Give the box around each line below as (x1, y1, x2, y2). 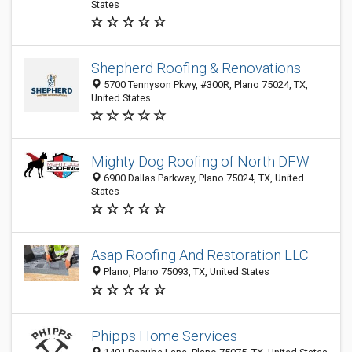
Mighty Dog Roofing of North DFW (91, 153, 309, 170)
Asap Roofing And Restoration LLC (91, 247, 309, 264)
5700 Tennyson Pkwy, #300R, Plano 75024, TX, (101, 79, 308, 90)
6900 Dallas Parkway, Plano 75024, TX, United (101, 172, 304, 184)
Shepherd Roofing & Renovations (91, 60, 301, 76)
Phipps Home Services (91, 328, 237, 345)
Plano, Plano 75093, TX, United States (101, 266, 269, 278)
